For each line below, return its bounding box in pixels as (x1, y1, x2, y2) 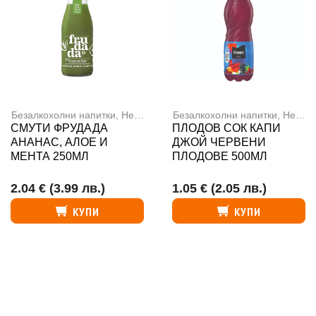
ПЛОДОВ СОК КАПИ (172, 122, 281, 134)
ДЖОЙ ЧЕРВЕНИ (172, 136, 266, 148)
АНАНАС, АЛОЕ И (11, 136, 108, 148)
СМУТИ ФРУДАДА (11, 122, 108, 134)
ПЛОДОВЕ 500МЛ (172, 150, 267, 162)
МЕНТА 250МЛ (11, 150, 89, 162)
